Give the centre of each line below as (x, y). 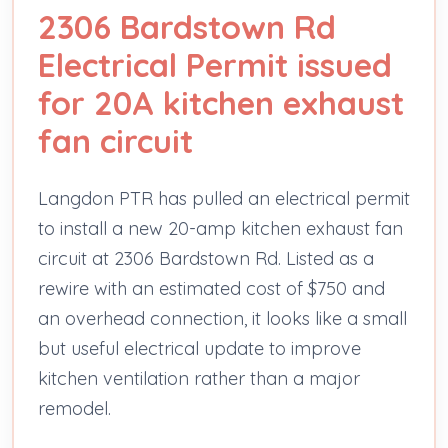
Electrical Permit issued (215, 64)
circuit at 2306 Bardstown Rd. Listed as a (206, 258)
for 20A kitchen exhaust (221, 102)
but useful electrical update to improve (199, 348)
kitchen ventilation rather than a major (199, 378)
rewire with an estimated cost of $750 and (211, 288)
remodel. (74, 408)
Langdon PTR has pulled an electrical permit (224, 198)
